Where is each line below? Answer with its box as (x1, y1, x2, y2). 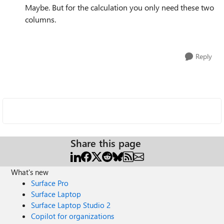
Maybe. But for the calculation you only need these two (25, 2, 214, 12)
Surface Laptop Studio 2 (31, 200, 111, 210)
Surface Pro (31, 178, 69, 188)
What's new (11, 167, 49, 177)
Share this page (70, 136, 141, 149)
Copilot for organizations (31, 211, 114, 221)
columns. (25, 14, 56, 24)
